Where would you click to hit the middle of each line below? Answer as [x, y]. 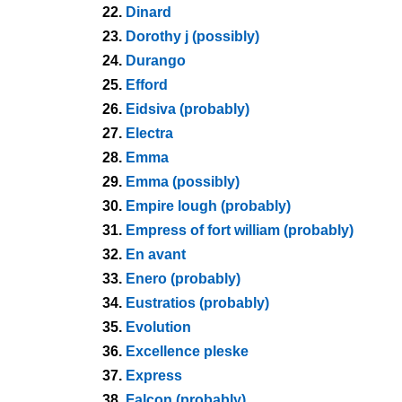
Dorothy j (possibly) [192, 36]
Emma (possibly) [183, 182]
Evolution [158, 327]
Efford [147, 85]
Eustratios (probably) [197, 303]
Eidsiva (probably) [188, 109]
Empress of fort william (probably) [240, 230]
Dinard [149, 12]
